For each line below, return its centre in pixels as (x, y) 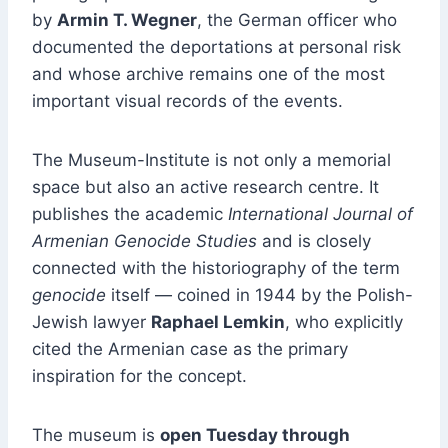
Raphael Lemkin (218, 322)
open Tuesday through (255, 435)
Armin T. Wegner (127, 20)
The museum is (96, 435)
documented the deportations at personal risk (216, 47)
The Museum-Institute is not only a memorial (211, 160)
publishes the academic (130, 214)
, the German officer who (297, 20)
